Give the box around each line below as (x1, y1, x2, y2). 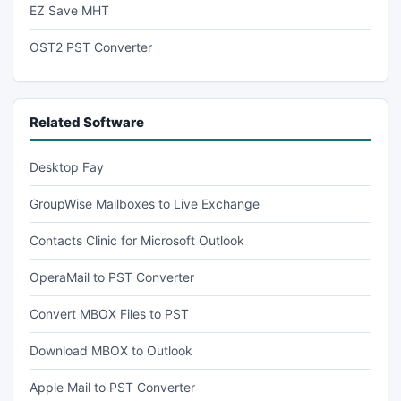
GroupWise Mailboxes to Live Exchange (30, 195, 260, 211)
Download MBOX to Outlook (30, 342, 192, 358)
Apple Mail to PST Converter (30, 379, 195, 395)
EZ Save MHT (30, 2, 109, 18)
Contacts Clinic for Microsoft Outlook (30, 232, 244, 248)
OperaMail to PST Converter (30, 269, 194, 285)
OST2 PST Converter (30, 38, 152, 55)
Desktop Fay (30, 158, 104, 175)
